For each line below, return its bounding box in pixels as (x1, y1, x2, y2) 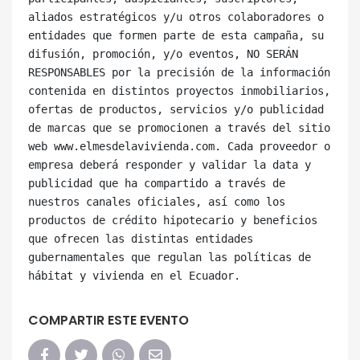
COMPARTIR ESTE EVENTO (28, 310, 189, 329)
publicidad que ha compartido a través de (28, 176, 285, 190)
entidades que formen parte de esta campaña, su (28, 28, 324, 42)
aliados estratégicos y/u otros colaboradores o (28, 10, 324, 23)
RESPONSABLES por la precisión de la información (28, 65, 330, 79)
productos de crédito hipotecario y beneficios (28, 213, 317, 227)
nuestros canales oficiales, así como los (28, 194, 285, 208)
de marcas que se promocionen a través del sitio (28, 121, 330, 134)
